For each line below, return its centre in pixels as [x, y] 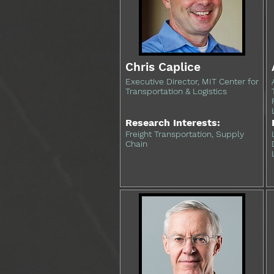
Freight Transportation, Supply [185, 134]
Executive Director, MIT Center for [192, 81]
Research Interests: [173, 123]
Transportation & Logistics [176, 91]
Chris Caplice [163, 67]
